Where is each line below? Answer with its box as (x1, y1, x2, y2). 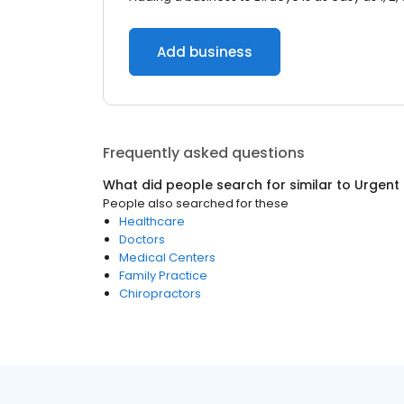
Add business (157, 42, 252, 61)
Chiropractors (119, 285, 201, 302)
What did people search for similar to (103, 176, 354, 194)
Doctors (119, 231, 165, 248)
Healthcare (119, 213, 185, 230)
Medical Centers (119, 249, 216, 266)
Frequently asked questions (103, 142, 305, 163)
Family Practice (119, 267, 207, 284)
